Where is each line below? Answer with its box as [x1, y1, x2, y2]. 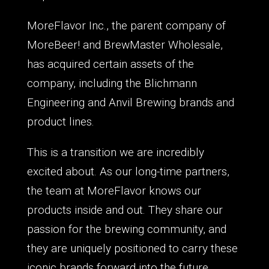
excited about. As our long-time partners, [26, 164, 229, 178]
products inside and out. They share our [26, 202, 223, 217]
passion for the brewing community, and [26, 222, 226, 236]
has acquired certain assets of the [26, 56, 194, 71]
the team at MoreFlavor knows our [26, 183, 201, 198]
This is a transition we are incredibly [26, 145, 204, 159]
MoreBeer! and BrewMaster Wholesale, [26, 37, 223, 52]
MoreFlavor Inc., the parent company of [26, 18, 226, 32]
